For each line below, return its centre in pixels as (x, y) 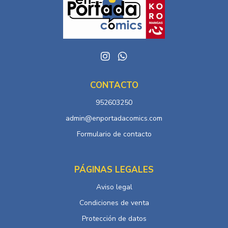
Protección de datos (114, 218)
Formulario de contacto (114, 134)
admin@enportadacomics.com (114, 118)
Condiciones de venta (114, 203)
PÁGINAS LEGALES (114, 169)
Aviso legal (114, 187)
